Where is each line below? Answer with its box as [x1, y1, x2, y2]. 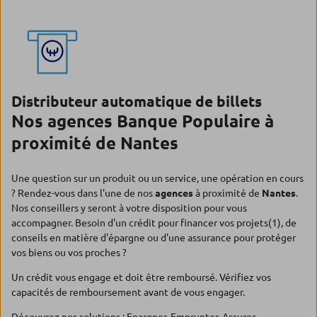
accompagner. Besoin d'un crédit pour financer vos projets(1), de [11, 217, 296, 229]
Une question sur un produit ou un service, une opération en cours [11, 173, 304, 184]
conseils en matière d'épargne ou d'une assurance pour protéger [11, 232, 296, 243]
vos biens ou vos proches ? [11, 247, 127, 258]
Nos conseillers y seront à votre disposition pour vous [11, 202, 247, 214]
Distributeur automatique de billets [11, 93, 262, 110]
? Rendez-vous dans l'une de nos [11, 188, 155, 199]
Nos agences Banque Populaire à [11, 112, 274, 131]
